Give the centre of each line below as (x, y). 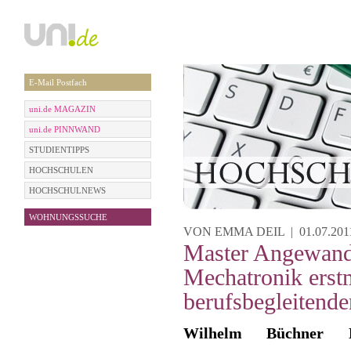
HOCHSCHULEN (61, 170)
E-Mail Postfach (58, 82)
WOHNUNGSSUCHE (68, 217)
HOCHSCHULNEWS (67, 190)
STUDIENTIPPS (59, 150)
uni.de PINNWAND (64, 129)
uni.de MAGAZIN (62, 109)
